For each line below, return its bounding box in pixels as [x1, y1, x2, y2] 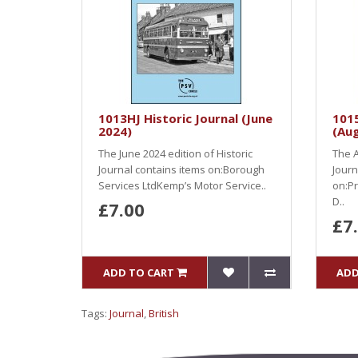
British [149, 306, 179, 320]
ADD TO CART [102, 265, 174, 280]
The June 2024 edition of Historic [98, 146, 253, 161]
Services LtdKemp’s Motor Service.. [98, 178, 266, 193]
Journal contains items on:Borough [98, 162, 265, 177]
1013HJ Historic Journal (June [98, 110, 272, 126]
